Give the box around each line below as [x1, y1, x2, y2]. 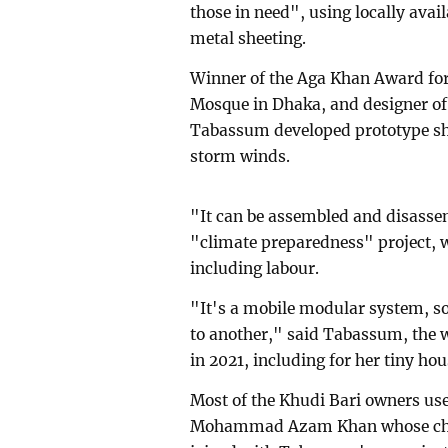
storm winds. [190, 146, 291, 166]
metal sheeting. [190, 28, 307, 48]
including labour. [190, 259, 320, 279]
